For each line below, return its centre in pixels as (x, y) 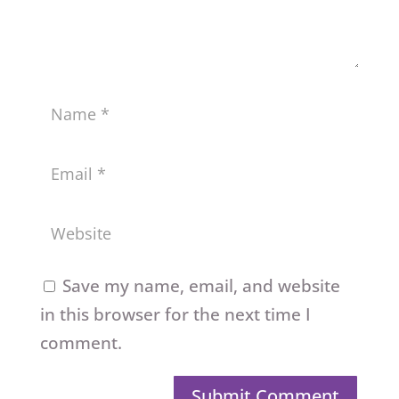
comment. (81, 343)
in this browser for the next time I (175, 315)
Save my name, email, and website (201, 286)
